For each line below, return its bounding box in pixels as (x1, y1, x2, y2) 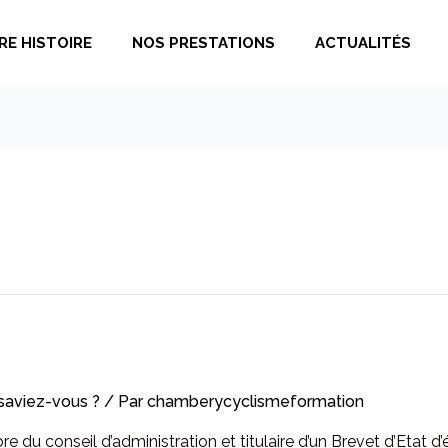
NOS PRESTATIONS (132, 34, 276, 52)
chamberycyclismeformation (147, 392, 364, 411)
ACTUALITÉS (315, 34, 412, 52)
